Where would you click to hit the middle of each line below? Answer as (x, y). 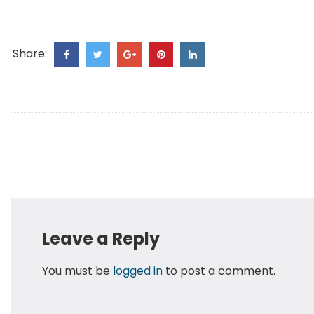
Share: (30, 54)
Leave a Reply (101, 239)
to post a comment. (219, 271)
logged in (137, 271)
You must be (77, 271)
